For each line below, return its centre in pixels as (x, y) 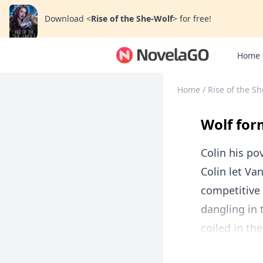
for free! (195, 18)
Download (64, 18)
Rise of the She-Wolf (132, 18)
